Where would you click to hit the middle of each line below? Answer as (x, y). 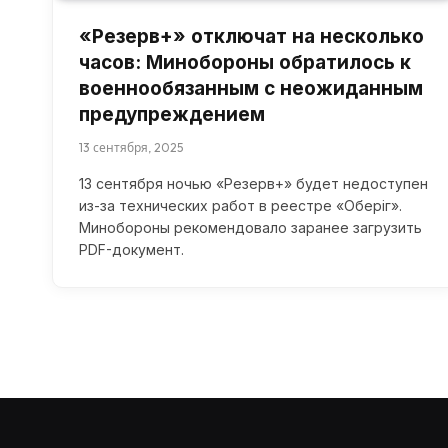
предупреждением (172, 115)
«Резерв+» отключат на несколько (251, 37)
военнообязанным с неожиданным (251, 89)
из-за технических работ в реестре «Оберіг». (240, 206)
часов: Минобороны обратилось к (245, 63)
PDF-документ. (131, 250)
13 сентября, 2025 (131, 148)
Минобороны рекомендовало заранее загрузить (250, 228)
